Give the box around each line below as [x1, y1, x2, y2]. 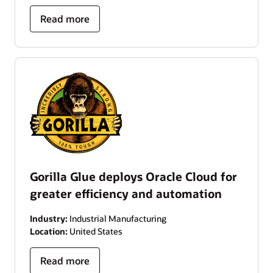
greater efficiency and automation [30, 186, 222, 202]
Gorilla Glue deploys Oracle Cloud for [30, 169, 237, 185]
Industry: [30, 213, 68, 225]
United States [68, 225, 122, 238]
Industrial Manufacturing [68, 213, 166, 225]
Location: [30, 225, 68, 238]
